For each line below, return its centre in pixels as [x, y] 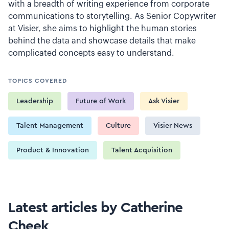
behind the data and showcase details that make [102, 41]
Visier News [173, 126]
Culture [118, 126]
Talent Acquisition [142, 150]
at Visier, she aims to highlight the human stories [102, 29]
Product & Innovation [53, 150]
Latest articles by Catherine [95, 208]
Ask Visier [164, 101]
